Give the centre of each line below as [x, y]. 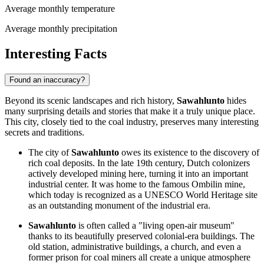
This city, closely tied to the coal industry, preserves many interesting [132, 122]
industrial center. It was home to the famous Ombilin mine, [137, 184]
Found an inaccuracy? [47, 80]
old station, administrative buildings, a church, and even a [135, 247]
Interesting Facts [56, 54]
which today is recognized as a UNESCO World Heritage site [143, 195]
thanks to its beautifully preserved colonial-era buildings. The [141, 236]
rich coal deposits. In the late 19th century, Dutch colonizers [139, 163]
